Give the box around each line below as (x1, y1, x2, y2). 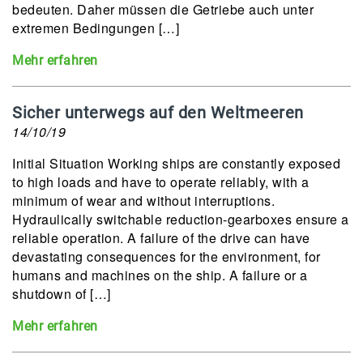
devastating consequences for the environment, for (12, 247, 321, 266)
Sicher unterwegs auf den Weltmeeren (12, 103, 304, 122)
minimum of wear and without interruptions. (12, 191, 275, 210)
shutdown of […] (12, 284, 111, 303)
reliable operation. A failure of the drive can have (12, 228, 310, 247)
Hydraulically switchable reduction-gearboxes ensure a (12, 210, 349, 228)
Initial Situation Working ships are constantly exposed (12, 154, 340, 173)
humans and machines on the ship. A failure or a (12, 266, 308, 284)
